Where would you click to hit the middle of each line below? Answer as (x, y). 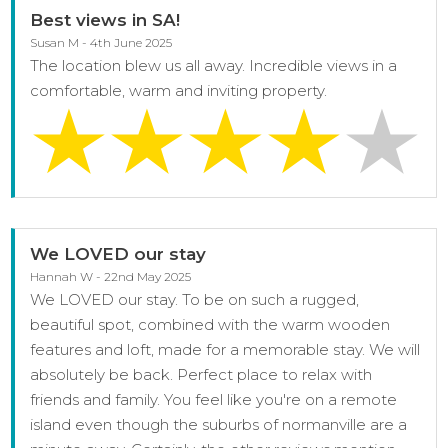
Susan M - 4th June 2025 (101, 43)
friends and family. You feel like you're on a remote (214, 399)
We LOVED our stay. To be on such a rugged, (195, 299)
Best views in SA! (105, 20)
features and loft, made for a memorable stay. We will (225, 349)
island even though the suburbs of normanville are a (219, 424)
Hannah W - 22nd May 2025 (111, 276)
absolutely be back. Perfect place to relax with (201, 374)
